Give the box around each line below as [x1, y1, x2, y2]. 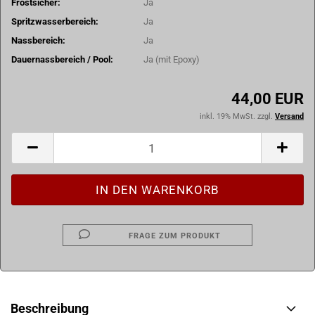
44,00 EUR [231, 90, 304, 108]
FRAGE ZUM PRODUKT [129, 231, 221, 240]
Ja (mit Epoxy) [143, 53, 200, 65]
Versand [275, 112, 304, 121]
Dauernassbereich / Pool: [11, 53, 113, 65]
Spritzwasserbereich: [11, 15, 98, 27]
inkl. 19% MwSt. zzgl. [200, 112, 275, 121]
